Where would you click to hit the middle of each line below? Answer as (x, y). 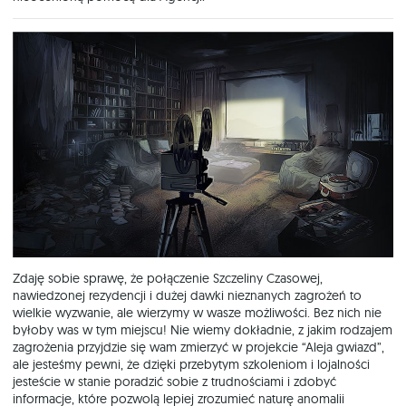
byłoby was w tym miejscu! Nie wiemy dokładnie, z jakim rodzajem (203, 329)
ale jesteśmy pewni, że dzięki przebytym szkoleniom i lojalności (191, 364)
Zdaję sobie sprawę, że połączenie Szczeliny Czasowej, (168, 278)
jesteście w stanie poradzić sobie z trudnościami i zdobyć (174, 381)
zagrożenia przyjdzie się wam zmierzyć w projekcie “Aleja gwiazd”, (198, 347)
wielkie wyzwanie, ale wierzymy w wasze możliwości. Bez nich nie (197, 312)
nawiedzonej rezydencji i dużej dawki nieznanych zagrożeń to (187, 295)
